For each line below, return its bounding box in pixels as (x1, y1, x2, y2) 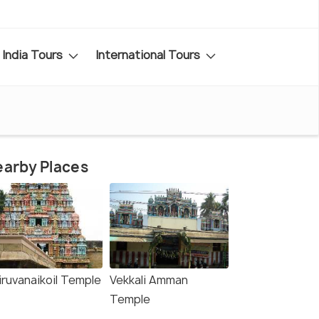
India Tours (2, 46, 66, 63)
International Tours (95, 46, 203, 63)
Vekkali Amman (110, 272, 188, 288)
